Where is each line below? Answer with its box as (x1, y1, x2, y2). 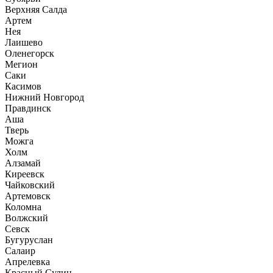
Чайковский (5, 179, 55, 190)
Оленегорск (5, 48, 54, 58)
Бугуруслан (5, 234, 53, 245)
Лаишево (5, 37, 43, 48)
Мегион (5, 58, 38, 69)
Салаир (5, 245, 35, 256)
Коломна (5, 201, 41, 212)
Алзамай (5, 157, 41, 168)
